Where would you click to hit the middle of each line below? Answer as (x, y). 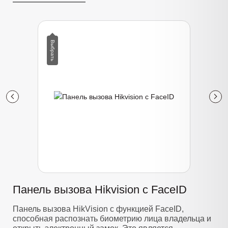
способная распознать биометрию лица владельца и (112, 218)
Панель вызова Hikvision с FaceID (100, 189)
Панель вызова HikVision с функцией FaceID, (98, 209)
